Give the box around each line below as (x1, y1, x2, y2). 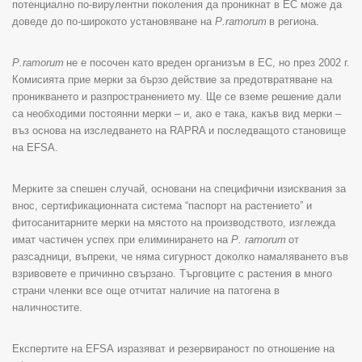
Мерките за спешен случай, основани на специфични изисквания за (12, 182, 346, 195)
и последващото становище (208, 124, 346, 137)
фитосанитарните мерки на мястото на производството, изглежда (12, 216, 335, 229)
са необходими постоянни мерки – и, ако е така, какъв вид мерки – (12, 107, 341, 120)
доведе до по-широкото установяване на (12, 15, 215, 27)
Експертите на (12, 342, 86, 355)
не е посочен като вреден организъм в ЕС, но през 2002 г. (66, 56, 350, 69)
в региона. (269, 15, 319, 27)
